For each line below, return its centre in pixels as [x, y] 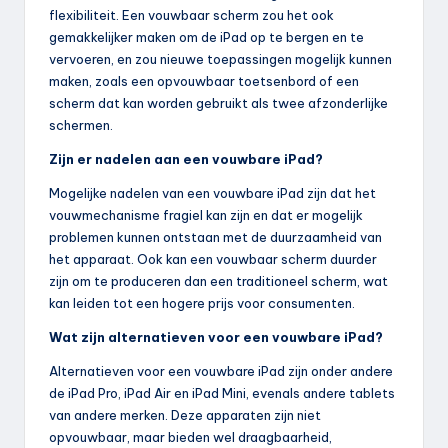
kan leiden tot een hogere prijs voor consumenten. [202, 302]
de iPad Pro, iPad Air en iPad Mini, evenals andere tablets [222, 392]
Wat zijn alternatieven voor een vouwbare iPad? [216, 336]
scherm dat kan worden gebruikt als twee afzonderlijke [218, 102]
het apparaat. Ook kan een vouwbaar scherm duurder [213, 258]
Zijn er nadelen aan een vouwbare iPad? [186, 158]
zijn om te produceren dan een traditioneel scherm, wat [218, 280]
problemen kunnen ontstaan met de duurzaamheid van [215, 236]
